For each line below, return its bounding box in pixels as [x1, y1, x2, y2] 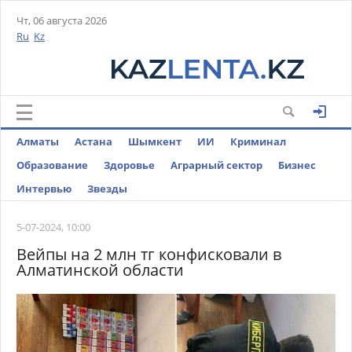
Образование [16, 158, 88, 172]
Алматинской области [16, 259, 184, 280]
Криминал [230, 134, 286, 148]
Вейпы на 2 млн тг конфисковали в [16, 244, 281, 265]
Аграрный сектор [170, 158, 262, 172]
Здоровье [104, 158, 155, 172]
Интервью [16, 181, 71, 196]
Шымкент [128, 134, 181, 148]
